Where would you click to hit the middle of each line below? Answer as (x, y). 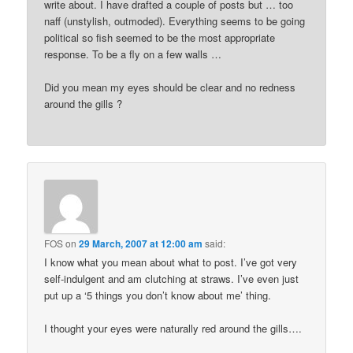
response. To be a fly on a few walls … (133, 54)
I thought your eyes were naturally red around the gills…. (173, 329)
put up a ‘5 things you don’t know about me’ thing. (158, 295)
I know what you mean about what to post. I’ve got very (171, 262)
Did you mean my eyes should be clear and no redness (170, 87)
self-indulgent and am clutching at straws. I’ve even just (172, 279)
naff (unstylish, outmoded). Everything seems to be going (175, 20)
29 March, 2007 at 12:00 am (141, 244)
